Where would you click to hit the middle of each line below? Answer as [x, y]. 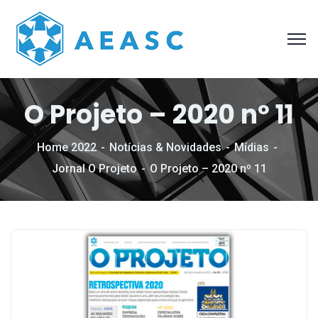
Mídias [251, 147]
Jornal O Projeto [94, 169]
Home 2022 [66, 147]
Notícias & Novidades [165, 147]
